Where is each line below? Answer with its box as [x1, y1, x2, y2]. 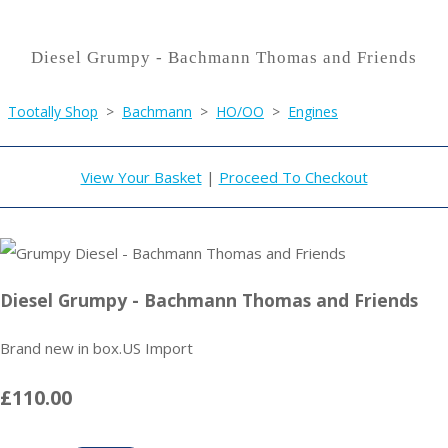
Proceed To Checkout [218, 167, 368, 188]
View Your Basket [80, 167, 202, 188]
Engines [288, 102, 338, 122]
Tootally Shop [8, 102, 98, 122]
